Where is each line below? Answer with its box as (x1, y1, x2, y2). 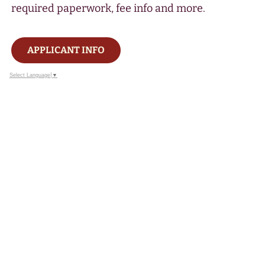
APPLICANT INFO (27, 44, 105, 56)
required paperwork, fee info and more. (11, 1, 206, 15)
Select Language (9, 72, 50, 78)
